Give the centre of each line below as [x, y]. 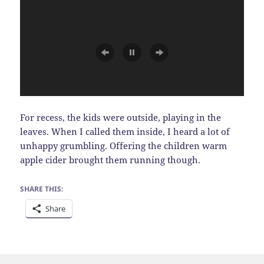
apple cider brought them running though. [110, 159]
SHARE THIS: [42, 189]
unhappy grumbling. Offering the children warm [124, 145]
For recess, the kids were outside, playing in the [121, 117]
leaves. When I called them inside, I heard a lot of [125, 131]
